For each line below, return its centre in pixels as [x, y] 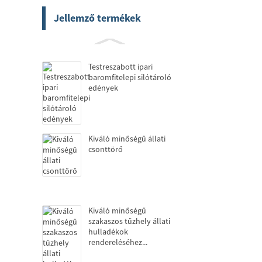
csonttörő [106, 149]
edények [103, 88]
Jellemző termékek [97, 18]
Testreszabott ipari [120, 67]
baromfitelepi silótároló [130, 77]
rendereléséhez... [118, 242]
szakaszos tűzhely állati [129, 221]
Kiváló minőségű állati [127, 139]
